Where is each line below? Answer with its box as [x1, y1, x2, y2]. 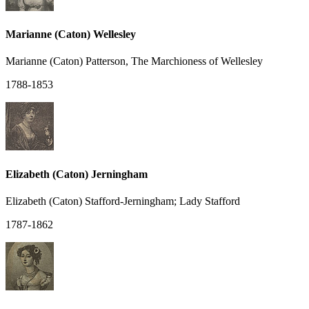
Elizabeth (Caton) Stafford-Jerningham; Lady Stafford [6, 195, 240, 207]
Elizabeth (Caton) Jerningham [6, 168, 148, 180]
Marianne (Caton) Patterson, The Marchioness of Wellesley [6, 55, 263, 68]
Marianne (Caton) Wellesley [6, 28, 136, 41]
